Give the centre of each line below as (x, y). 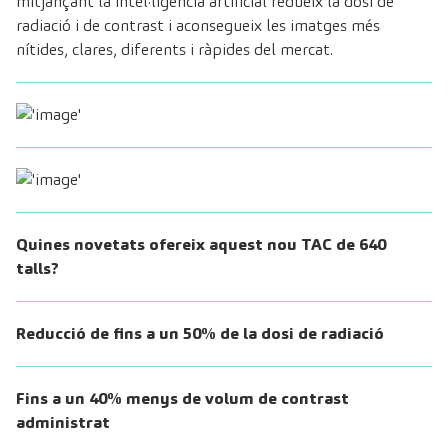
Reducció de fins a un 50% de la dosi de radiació (200, 334)
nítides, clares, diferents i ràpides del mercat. (174, 50)
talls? (37, 269)
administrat (63, 423)
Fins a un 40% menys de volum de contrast (182, 399)
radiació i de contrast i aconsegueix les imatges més (198, 26)
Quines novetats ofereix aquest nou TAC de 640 (201, 245)
